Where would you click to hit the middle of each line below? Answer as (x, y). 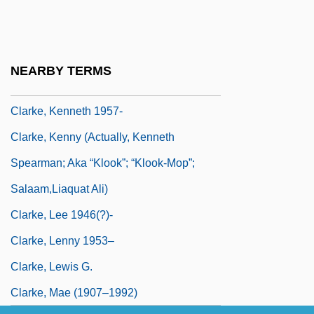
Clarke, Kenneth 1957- (67, 111)
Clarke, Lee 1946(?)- (62, 214)
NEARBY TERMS (61, 71)
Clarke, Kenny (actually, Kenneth (93, 137)
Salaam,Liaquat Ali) (59, 189)
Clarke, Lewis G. (52, 266)
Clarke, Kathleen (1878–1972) (86, 59)
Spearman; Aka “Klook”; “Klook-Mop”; (103, 163)
